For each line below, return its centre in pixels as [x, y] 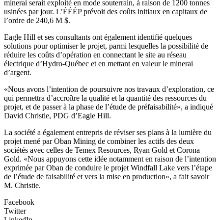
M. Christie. [22, 185]
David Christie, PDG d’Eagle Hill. [57, 115]
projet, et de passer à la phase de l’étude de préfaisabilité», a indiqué [109, 107]
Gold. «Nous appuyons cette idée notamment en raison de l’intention [110, 159]
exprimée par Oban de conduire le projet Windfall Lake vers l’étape [108, 167]
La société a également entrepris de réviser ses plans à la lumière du [108, 132]
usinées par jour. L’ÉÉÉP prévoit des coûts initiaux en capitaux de [106, 11]
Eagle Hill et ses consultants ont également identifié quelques [98, 37]
